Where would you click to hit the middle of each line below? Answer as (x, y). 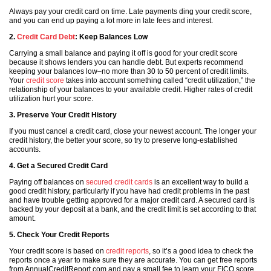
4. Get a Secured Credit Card (58, 166)
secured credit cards (119, 182)
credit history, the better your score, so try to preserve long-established (123, 140)
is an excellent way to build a (201, 182)
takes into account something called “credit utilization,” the (160, 80)
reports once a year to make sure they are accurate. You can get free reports (133, 260)
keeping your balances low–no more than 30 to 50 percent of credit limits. (129, 71)
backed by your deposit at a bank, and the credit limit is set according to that (132, 209)
